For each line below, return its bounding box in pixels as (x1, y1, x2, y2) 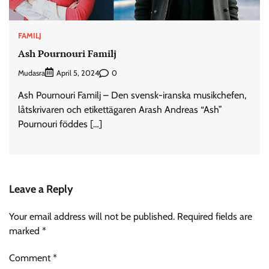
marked (9, 225, 42, 237)
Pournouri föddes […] (18, 118, 102, 130)
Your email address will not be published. (9, 211, 175, 223)
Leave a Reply (9, 183, 73, 196)
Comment (9, 252, 53, 264)
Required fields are (177, 211, 252, 223)
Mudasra (18, 68, 45, 77)
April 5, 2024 (56, 68, 99, 78)
